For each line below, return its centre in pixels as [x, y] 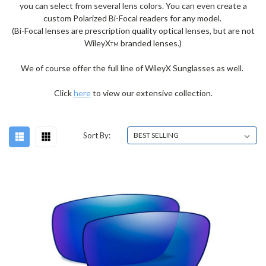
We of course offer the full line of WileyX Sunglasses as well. [133, 68]
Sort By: [97, 136]
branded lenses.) [150, 43]
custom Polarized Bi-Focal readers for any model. [133, 18]
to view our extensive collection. [151, 93]
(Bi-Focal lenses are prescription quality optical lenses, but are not [133, 31]
